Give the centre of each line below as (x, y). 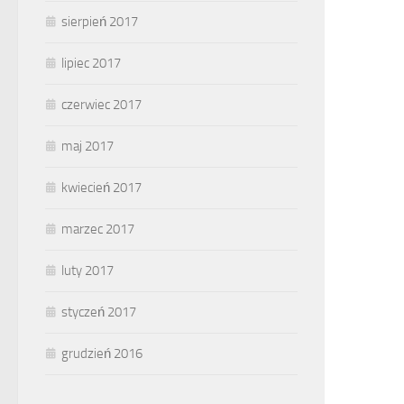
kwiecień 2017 (101, 188)
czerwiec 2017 (101, 105)
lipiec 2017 (91, 63)
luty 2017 (87, 271)
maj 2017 (87, 146)
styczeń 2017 (99, 312)
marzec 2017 (98, 229)
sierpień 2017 (100, 22)
